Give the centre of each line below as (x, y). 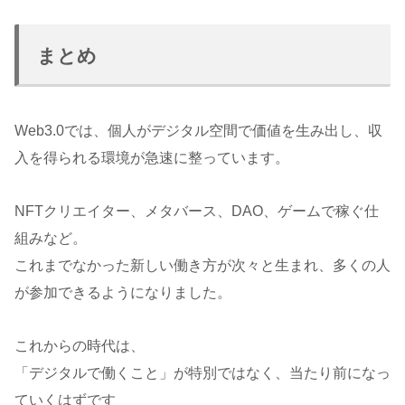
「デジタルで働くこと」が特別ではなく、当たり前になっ (202, 372)
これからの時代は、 (80, 345)
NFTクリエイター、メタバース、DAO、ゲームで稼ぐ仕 (197, 211)
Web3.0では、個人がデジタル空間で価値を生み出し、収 (198, 131)
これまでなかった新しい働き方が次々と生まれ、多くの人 (202, 265)
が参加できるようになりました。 (123, 292)
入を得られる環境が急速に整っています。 (152, 158)
